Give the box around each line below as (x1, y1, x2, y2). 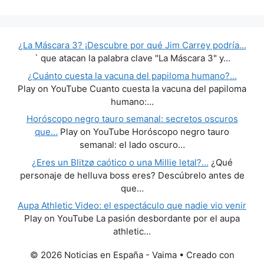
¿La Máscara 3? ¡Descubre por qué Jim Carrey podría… (18, 39, 246, 51)
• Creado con (176, 249, 235, 260)
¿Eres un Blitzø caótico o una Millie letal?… (31, 156, 209, 168)
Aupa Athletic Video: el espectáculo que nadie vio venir (18, 200, 246, 212)
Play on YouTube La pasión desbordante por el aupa (24, 213, 240, 225)
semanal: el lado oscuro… (79, 139, 185, 151)
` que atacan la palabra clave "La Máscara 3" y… (34, 52, 230, 64)
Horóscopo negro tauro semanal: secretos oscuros (26, 113, 238, 125)
